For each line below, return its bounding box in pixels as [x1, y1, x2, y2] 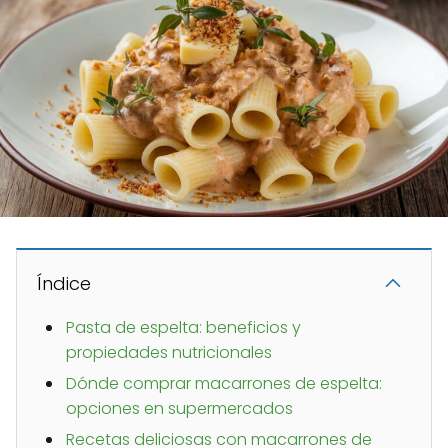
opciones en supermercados [66, 397, 293, 421]
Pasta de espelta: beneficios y [66, 316, 301, 340]
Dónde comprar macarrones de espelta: [66, 372, 382, 396]
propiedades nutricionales [66, 341, 272, 365]
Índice [37, 271, 91, 297]
